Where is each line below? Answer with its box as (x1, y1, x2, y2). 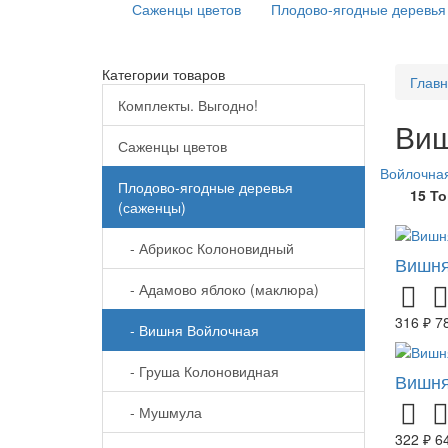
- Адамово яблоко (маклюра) (118, 279, 319, 300)
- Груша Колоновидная (118, 361, 279, 382)
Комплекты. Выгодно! (118, 95, 258, 116)
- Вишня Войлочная (118, 320, 259, 341)
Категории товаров (102, 64, 225, 85)
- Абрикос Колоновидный (118, 238, 294, 259)
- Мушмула (118, 402, 202, 423)
